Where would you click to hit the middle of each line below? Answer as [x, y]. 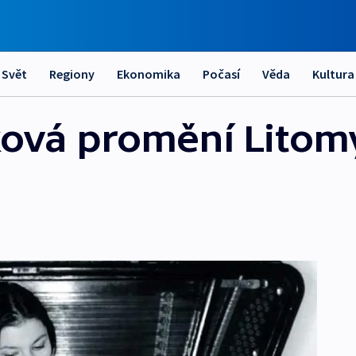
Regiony [72, 74]
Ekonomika [149, 74]
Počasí [221, 74]
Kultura [333, 74]
